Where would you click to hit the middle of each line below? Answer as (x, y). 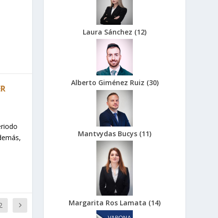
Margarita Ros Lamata (109, 203)
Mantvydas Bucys (109, 133)
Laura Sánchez (109, 32)
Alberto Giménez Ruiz (109, 83)
